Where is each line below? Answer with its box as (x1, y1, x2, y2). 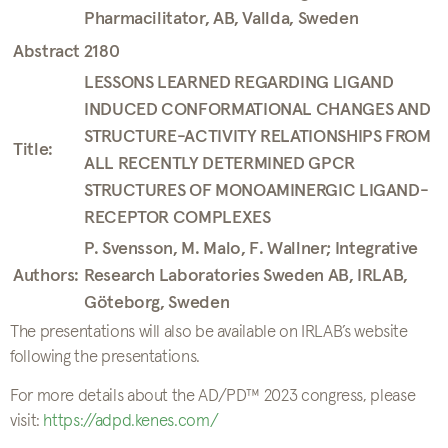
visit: (10, 413, 44, 430)
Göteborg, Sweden (84, 294, 230, 312)
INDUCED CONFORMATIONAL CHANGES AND (84, 101, 431, 119)
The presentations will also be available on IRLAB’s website (10, 324, 408, 341)
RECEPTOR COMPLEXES (84, 209, 271, 227)
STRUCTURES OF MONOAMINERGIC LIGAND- (84, 182, 429, 200)
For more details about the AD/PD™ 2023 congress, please (10, 388, 416, 405)
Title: (13, 141, 53, 159)
